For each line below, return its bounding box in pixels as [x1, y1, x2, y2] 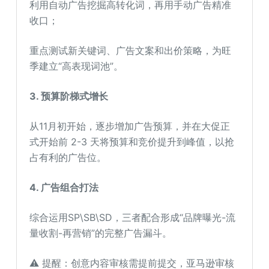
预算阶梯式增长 [41, 89, 109, 102]
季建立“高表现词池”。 [29, 59, 124, 72]
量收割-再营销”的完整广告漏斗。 [29, 226, 172, 239]
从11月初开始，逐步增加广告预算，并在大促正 [29, 119, 231, 132]
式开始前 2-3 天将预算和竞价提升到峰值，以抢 [29, 135, 235, 148]
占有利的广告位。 [29, 151, 107, 163]
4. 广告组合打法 [29, 181, 99, 193]
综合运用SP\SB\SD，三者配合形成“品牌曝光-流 [29, 211, 236, 223]
